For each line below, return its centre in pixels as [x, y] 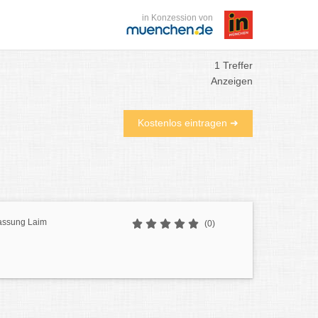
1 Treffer [234, 65]
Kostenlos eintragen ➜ [188, 123]
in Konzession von [177, 18]
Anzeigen [232, 81]
